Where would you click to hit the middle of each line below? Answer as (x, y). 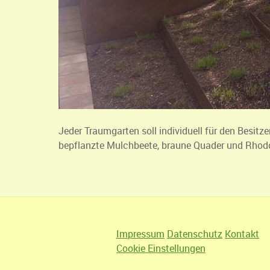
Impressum (140, 234)
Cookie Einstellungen (161, 248)
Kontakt (242, 234)
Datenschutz (195, 234)
